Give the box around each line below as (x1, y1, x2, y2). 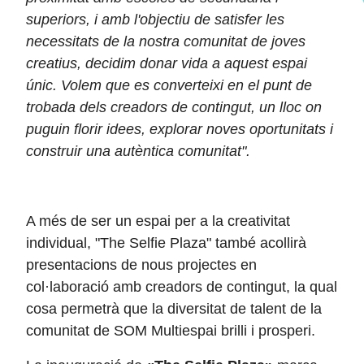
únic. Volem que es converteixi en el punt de (26, 77, 312, 93)
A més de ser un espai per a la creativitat (26, 213, 290, 229)
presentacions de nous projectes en (26, 257, 257, 273)
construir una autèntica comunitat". (26, 143, 250, 159)
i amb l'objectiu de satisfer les (94, 11, 284, 28)
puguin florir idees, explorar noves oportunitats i (26, 121, 333, 137)
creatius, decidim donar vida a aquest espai (26, 55, 307, 71)
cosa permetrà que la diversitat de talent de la (26, 301, 322, 317)
